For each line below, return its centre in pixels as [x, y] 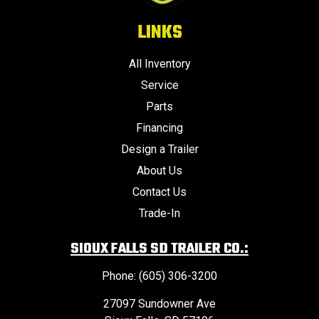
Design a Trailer [159, 150]
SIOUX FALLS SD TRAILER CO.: [159, 249]
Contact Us [159, 192]
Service [159, 85]
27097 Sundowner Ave [159, 304]
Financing [159, 128]
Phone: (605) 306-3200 [159, 276]
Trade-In [159, 214]
